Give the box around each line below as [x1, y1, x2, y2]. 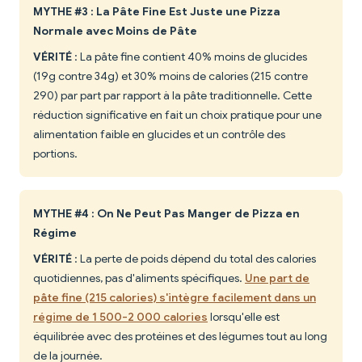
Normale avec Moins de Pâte [33, 23, 197, 39]
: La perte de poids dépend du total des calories [72, 251, 316, 267]
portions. [33, 146, 78, 162]
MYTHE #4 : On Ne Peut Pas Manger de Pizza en [33, 206, 300, 221]
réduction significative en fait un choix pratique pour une [33, 107, 322, 123]
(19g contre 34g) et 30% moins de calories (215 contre [33, 69, 308, 84]
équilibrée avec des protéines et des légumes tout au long [33, 329, 327, 344]
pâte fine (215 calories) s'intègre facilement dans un [33, 290, 316, 305]
